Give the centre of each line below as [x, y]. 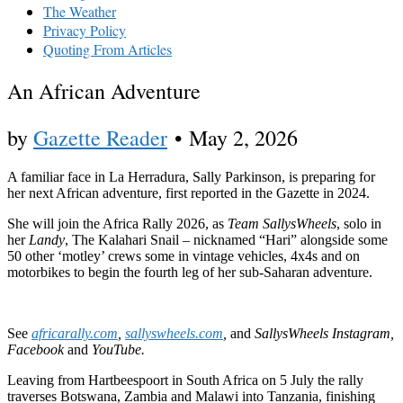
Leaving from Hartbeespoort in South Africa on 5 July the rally [185, 381]
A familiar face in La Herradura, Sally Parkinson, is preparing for [191, 177]
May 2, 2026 [243, 137]
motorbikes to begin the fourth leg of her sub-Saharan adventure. [190, 273]
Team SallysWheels [282, 224]
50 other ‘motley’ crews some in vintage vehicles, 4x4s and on [184, 256]
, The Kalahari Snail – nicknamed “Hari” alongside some [226, 240]
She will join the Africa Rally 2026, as [117, 224]
